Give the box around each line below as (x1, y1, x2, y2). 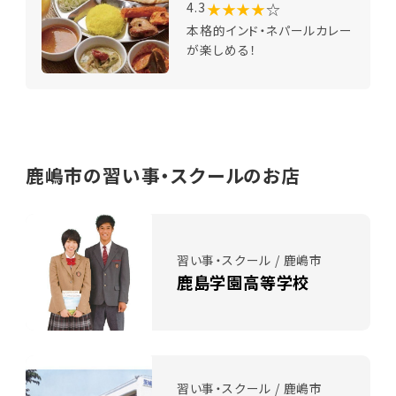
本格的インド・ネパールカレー (187, 21, 353, 40)
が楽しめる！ (187, 41, 257, 59)
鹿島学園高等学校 (176, 270, 310, 293)
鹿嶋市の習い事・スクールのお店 (25, 161, 301, 188)
